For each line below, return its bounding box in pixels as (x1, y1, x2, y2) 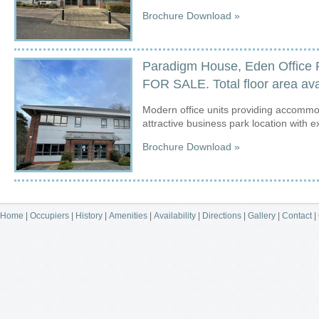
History (75, 210, 103, 221)
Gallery (248, 210, 276, 221)
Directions (202, 210, 241, 221)
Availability (154, 210, 196, 221)
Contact (282, 210, 312, 221)
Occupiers (30, 210, 69, 221)
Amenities (109, 210, 147, 221)
